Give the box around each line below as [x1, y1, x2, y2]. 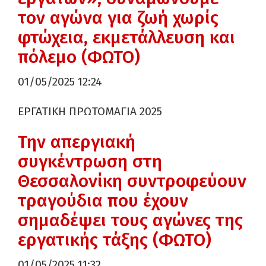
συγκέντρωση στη [18, 151, 162, 172]
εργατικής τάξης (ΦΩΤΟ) [18, 229, 211, 251]
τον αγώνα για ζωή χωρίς [18, 7, 218, 28]
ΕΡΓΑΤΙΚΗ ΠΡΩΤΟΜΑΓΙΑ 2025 [18, 104, 162, 118]
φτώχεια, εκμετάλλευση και [18, 27, 235, 48]
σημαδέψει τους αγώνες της [18, 210, 243, 231]
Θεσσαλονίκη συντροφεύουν [18, 170, 246, 192]
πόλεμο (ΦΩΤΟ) [18, 46, 140, 68]
